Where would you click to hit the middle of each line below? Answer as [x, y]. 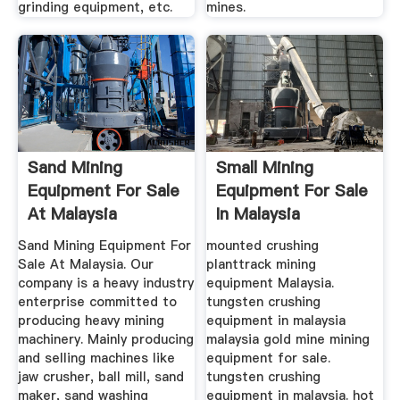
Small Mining [265, 168]
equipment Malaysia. [271, 283]
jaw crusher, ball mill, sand [100, 376]
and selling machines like [96, 358]
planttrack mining [262, 264]
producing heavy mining [91, 320]
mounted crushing [263, 245]
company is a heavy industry [105, 283]
